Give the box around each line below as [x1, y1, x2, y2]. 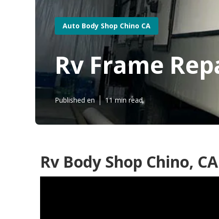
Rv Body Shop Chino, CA [40, 151, 218, 172]
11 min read [105, 95, 143, 105]
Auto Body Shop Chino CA [63, 21, 151, 30]
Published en [55, 95, 95, 105]
